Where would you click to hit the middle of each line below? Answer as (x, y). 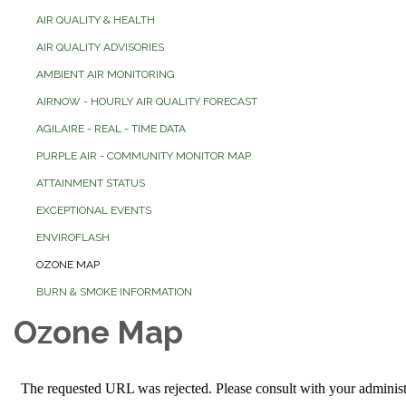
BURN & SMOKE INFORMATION (114, 292)
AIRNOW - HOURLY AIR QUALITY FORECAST (147, 102)
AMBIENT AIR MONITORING (106, 75)
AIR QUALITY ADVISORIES (100, 48)
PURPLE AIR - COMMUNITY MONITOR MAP (144, 156)
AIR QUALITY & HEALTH (96, 20)
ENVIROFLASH (73, 238)
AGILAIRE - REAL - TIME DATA (111, 129)
